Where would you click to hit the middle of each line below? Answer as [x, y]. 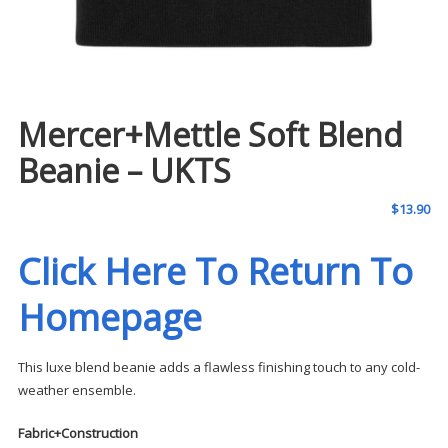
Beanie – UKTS [124, 171]
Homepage [109, 318]
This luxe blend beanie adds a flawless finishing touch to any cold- [218, 367]
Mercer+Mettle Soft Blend [210, 135]
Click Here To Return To [215, 272]
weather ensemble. [76, 390]
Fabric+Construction [77, 433]
